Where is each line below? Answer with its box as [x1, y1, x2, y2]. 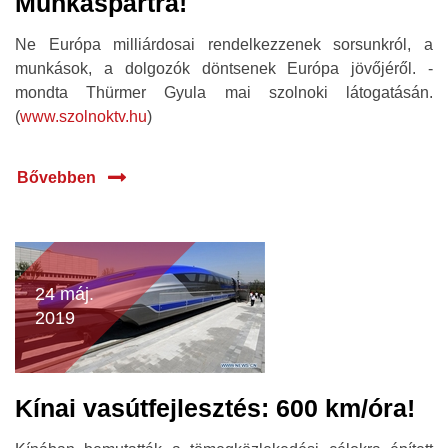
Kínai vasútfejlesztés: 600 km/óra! [15, 394, 415, 422]
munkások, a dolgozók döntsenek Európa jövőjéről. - [15, 60, 433, 77]
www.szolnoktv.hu [20, 108, 147, 125]
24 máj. [35, 284, 94, 304]
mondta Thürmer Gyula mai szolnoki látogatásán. [15, 84, 433, 101]
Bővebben [17, 169, 96, 186]
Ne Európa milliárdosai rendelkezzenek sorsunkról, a [15, 36, 433, 53]
